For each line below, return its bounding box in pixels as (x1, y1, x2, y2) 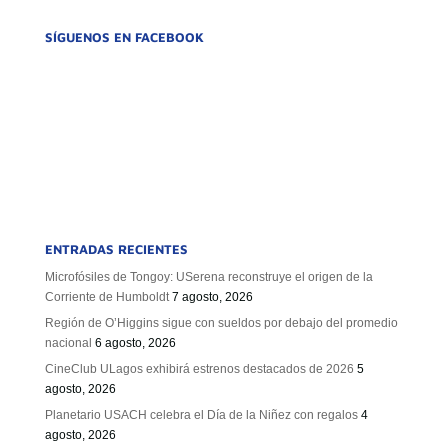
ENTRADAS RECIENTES (44, 241, 188, 257)
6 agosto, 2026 (94, 336, 176, 350)
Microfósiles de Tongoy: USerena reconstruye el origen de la (44, 270, 373, 284)
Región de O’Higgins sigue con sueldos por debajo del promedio (44, 316, 398, 330)
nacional (44, 336, 92, 350)
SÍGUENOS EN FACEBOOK (44, 29, 204, 45)
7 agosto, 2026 (171, 290, 253, 304)
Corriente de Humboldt (44, 290, 169, 304)
